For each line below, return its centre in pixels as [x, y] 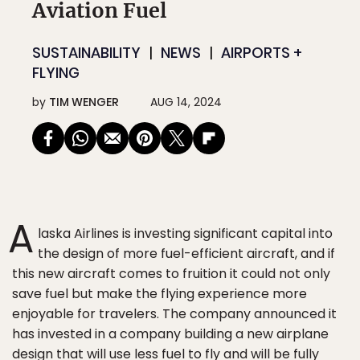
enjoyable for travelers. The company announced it [174, 314]
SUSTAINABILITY [86, 53]
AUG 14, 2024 [186, 102]
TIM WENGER [84, 102]
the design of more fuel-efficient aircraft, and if [186, 254]
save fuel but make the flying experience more [160, 294]
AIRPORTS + [262, 53]
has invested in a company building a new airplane [170, 334]
